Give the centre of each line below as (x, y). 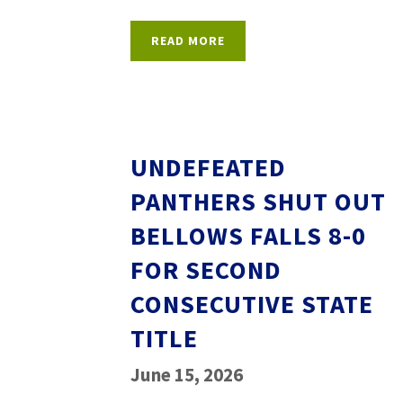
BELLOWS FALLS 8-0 (248, 236)
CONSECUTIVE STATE (252, 304)
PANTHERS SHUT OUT (258, 201)
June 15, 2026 (187, 375)
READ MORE (188, 40)
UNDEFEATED (208, 167)
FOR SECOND (206, 270)
